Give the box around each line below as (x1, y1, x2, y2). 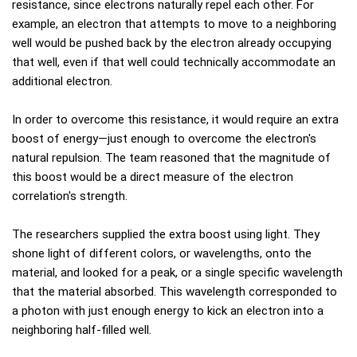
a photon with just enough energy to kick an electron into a (12, 303, 324, 318)
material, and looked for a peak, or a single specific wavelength (12, 265, 343, 280)
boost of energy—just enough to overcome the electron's (12, 131, 316, 146)
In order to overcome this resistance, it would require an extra (12, 112, 339, 127)
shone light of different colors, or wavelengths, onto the (12, 245, 312, 261)
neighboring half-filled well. (12, 322, 151, 337)
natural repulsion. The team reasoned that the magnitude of (12, 150, 331, 165)
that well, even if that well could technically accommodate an (12, 54, 335, 69)
